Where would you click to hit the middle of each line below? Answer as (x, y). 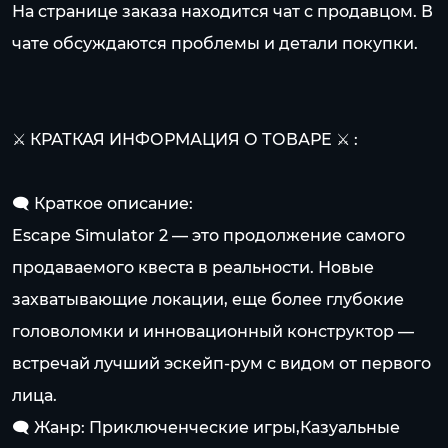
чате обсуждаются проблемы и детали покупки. (215, 43)
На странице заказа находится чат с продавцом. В (222, 11)
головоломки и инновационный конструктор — (213, 331)
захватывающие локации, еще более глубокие (208, 299)
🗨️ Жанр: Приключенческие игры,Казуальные (206, 427)
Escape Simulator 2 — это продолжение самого (208, 235)
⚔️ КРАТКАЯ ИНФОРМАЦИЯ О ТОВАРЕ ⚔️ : (185, 139)
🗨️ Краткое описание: (102, 203)
